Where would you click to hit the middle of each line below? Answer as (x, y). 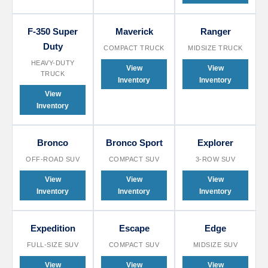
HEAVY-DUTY (53, 64)
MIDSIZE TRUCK (215, 49)
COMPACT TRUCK (134, 49)
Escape (134, 230)
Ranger (215, 33)
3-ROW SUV (215, 161)
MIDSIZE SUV (215, 246)
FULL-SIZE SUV (53, 246)
